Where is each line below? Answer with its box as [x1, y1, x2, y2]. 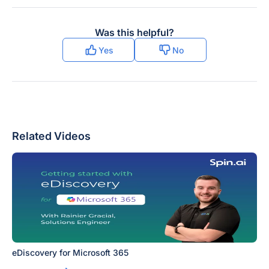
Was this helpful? [95, 26, 174, 38]
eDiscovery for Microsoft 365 [12, 247, 128, 258]
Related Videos [12, 130, 91, 142]
